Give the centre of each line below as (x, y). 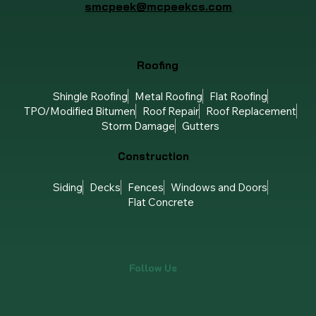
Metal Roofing (169, 96)
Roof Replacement (251, 111)
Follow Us (153, 268)
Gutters (201, 126)
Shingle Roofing (91, 96)
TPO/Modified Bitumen (80, 111)
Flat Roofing (239, 96)
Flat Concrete (160, 202)
